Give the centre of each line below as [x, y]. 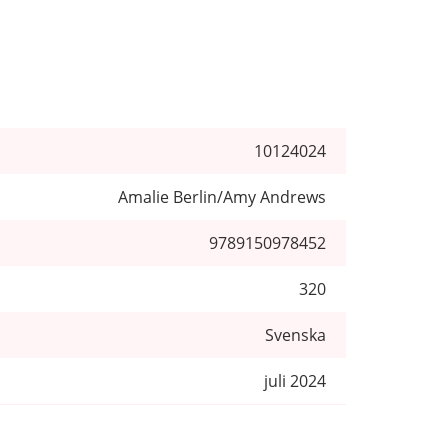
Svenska [295, 334]
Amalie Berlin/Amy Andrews [222, 196]
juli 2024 [295, 380]
